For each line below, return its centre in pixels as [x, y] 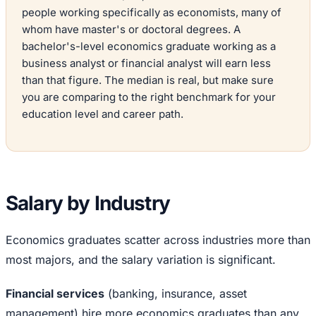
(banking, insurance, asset [176, 294]
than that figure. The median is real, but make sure [148, 80]
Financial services [55, 294]
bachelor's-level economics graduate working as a [149, 47]
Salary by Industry [88, 203]
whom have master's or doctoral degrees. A [131, 30]
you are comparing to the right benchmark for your [149, 97]
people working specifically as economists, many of [152, 13]
